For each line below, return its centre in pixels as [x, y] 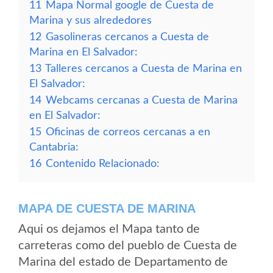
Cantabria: [54, 147]
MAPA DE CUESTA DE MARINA [107, 208]
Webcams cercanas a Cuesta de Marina [142, 100]
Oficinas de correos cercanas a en [128, 132]
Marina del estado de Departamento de [123, 262]
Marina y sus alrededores [90, 20]
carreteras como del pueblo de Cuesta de [128, 246]
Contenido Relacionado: [103, 164]
